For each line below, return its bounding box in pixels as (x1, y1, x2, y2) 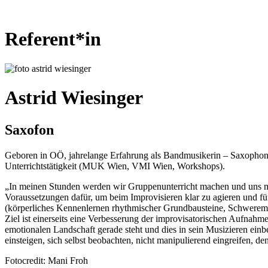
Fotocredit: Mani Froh (5, 255, 88, 266)
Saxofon (5, 121, 54, 138)
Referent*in (5, 28, 101, 50)
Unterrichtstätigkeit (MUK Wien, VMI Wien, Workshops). (5, 160, 225, 171)
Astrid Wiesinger (5, 87, 143, 109)
